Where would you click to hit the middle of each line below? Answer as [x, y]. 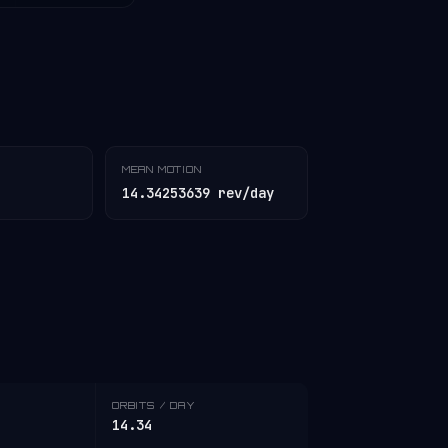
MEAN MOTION [161, 169]
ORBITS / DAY [154, 405]
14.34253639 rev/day [197, 193]
